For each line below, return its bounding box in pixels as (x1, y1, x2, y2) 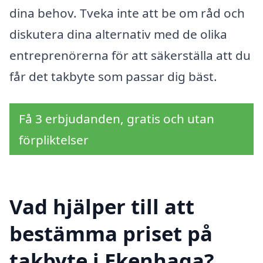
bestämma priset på (9, 219, 213, 247)
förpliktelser (19, 131, 89, 148)
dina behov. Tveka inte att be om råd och (9, 5, 245, 22)
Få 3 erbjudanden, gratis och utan (19, 110, 214, 127)
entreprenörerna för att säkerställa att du (9, 47, 251, 64)
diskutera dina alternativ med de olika (9, 26, 227, 43)
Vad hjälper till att (9, 192, 194, 220)
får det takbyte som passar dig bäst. (9, 68, 217, 85)
